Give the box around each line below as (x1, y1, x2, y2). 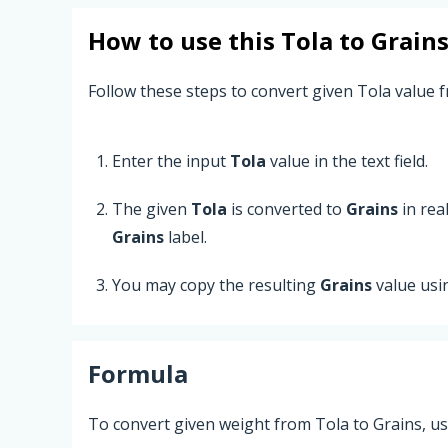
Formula (88, 356, 188, 390)
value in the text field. (266, 149, 428, 172)
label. (164, 225, 207, 248)
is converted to (227, 197, 346, 220)
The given (112, 197, 191, 220)
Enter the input (112, 149, 230, 172)
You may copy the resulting (112, 273, 320, 296)
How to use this (88, 24, 281, 57)
